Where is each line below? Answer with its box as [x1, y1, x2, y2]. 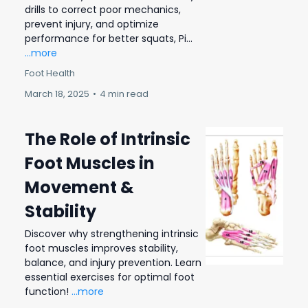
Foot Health [25, 66, 75, 80]
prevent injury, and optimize [25, 16, 159, 31]
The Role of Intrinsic [25, 127, 190, 151]
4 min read [100, 87, 148, 100]
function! [25, 284, 71, 298]
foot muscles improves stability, [25, 241, 178, 255]
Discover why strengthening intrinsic [25, 226, 199, 241]
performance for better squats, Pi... [25, 31, 192, 45]
